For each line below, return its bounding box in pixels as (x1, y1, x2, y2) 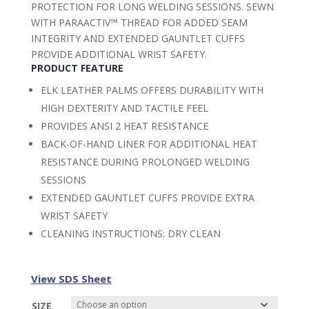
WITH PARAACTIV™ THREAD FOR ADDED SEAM (30, 15, 248, 29)
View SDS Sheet (30, 271, 112, 286)
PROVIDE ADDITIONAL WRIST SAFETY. (30, 47, 207, 61)
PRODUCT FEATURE (30, 61, 123, 74)
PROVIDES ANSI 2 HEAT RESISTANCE (40, 119, 208, 132)
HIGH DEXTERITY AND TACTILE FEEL (40, 101, 208, 114)
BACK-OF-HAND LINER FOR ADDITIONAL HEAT (40, 137, 257, 150)
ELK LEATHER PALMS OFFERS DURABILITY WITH (40, 83, 263, 97)
